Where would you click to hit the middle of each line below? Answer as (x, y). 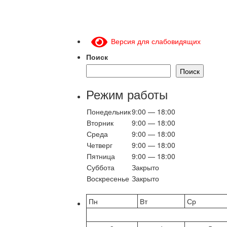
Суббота (101, 167)
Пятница (101, 156)
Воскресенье (108, 179)
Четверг (100, 145)
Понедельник (109, 112)
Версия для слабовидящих (154, 41)
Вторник (100, 123)
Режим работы (127, 94)
